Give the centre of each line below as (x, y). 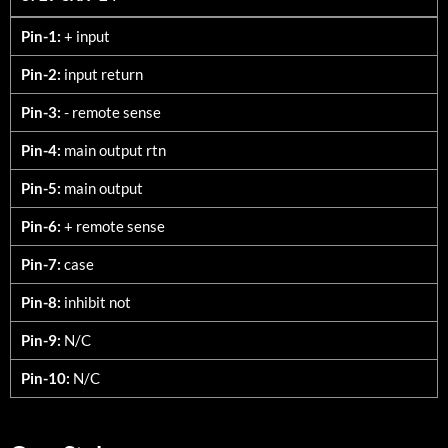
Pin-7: (41, 263)
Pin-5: (41, 187)
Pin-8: (41, 301)
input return (102, 73)
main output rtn (113, 149)
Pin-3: (41, 111)
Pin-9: (41, 339)
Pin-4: (41, 149)
